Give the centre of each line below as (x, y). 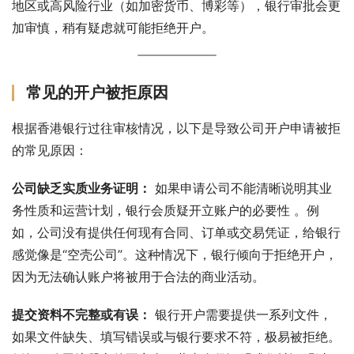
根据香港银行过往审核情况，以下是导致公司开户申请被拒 (176, 128)
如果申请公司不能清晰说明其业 (241, 188)
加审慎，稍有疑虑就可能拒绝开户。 (113, 27)
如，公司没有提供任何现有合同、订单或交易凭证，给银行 (176, 232)
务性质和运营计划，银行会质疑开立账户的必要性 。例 (166, 210)
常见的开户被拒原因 (97, 92)
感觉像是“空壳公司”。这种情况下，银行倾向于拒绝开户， (175, 254)
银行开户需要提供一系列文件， (241, 314)
